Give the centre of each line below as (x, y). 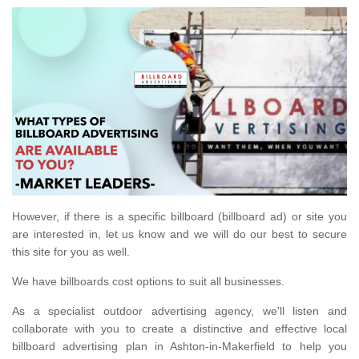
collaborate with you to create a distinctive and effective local (179, 329)
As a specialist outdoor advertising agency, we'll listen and (179, 311)
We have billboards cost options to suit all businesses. (150, 282)
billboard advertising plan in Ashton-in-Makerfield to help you (179, 347)
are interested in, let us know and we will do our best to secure (179, 234)
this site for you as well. (73, 252)
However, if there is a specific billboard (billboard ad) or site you (179, 217)
